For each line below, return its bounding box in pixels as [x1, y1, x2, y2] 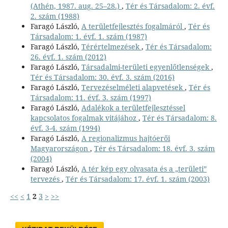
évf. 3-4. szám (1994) [30, 123, 100, 133]
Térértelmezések [81, 41, 141, 51]
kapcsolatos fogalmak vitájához [30, 112, 138, 123]
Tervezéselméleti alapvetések [81, 82, 185, 92]
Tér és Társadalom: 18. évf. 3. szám [94, 143, 215, 153]
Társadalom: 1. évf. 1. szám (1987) [30, 31, 147, 41]
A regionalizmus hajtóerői [81, 133, 170, 143]
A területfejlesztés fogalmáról [81, 21, 184, 31]
